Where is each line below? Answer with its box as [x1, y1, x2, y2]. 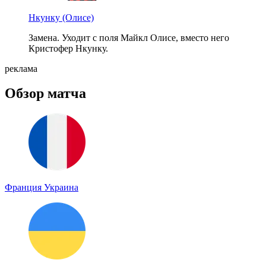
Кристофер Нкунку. [28, 43, 108, 53]
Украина [44, 182, 78, 193]
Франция [5, 182, 44, 193]
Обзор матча [5, 85, 86, 102]
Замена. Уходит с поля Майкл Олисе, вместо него [28, 32, 229, 43]
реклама [5, 63, 37, 74]
